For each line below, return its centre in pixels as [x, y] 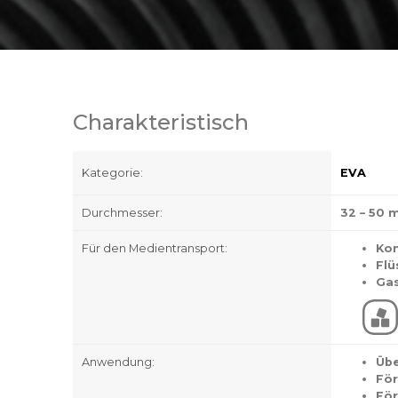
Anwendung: [118, 362]
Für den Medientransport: [155, 248]
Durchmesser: [122, 212]
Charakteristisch [161, 122]
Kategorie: [112, 172]
